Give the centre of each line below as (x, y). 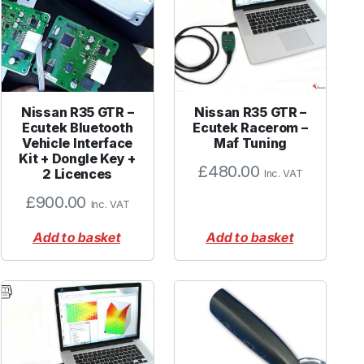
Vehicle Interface (78, 143)
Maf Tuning (250, 143)
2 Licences (78, 174)
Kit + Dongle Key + (77, 159)
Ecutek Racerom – (250, 128)
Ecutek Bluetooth (78, 128)
